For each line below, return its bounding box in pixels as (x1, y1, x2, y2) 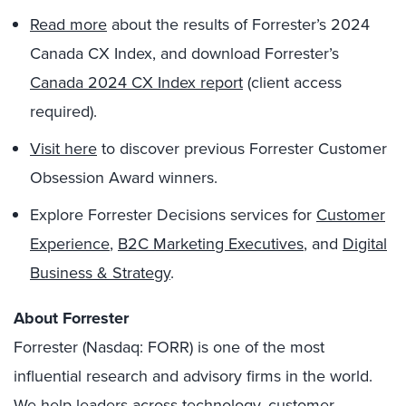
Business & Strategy (30, 261, 170, 285)
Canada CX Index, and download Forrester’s (30, 42, 339, 65)
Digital (343, 232, 387, 256)
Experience (30, 232, 110, 256)
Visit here (30, 137, 97, 160)
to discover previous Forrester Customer (97, 137, 387, 160)
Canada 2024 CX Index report (30, 71, 243, 94)
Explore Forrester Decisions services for (30, 203, 316, 227)
